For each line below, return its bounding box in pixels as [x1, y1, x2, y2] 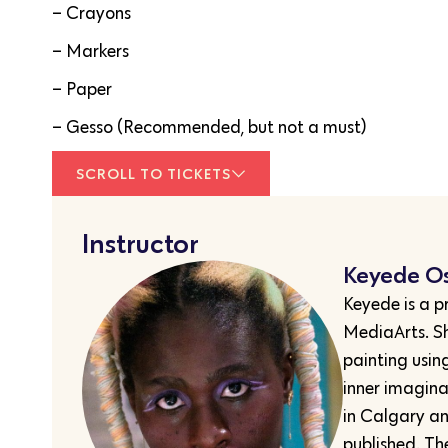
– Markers [52, 40, 129, 63]
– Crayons [52, 2, 131, 25]
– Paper [52, 78, 112, 101]
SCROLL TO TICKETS [76, 164, 231, 184]
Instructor [82, 226, 199, 261]
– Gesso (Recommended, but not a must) [52, 116, 366, 139]
